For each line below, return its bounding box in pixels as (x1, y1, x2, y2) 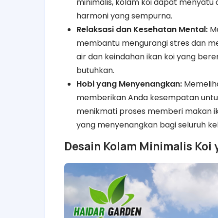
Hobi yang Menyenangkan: (76, 78, 182, 90)
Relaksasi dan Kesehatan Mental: (76, 24, 208, 35)
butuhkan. (76, 65, 114, 76)
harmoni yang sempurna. (76, 10, 172, 21)
